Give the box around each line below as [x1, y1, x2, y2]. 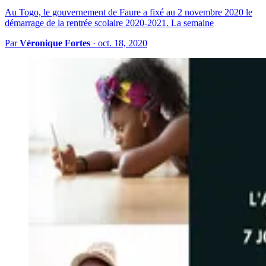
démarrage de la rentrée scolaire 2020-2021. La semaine [5, 18, 214, 28]
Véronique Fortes [20, 38, 90, 49]
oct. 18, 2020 [98, 38, 147, 49]
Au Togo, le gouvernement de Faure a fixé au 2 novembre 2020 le [5, 7, 252, 18]
